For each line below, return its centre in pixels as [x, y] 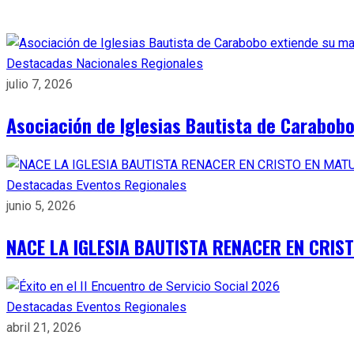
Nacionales [108, 64]
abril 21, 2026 [44, 328]
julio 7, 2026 [40, 84]
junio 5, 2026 [41, 206]
